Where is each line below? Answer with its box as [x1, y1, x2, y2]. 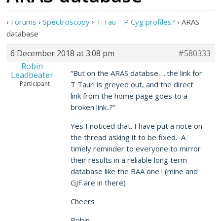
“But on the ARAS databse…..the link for [71, 68, 203, 78]
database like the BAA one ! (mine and [71, 166, 198, 176]
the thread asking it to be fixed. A [71, 132, 186, 142]
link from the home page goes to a [71, 91, 188, 101]
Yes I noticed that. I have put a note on [71, 121, 203, 131]
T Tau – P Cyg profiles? [96, 17, 176, 27]
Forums [11, 17, 37, 27]
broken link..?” [71, 102, 116, 112]
